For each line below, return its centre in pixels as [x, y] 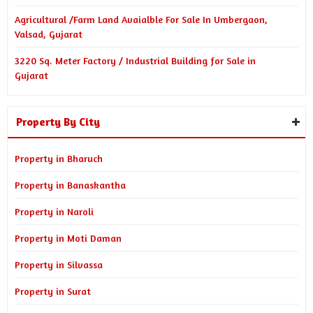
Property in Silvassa [59, 264]
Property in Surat [53, 291]
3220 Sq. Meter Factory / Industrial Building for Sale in [135, 60]
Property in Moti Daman [68, 238]
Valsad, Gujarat [49, 34]
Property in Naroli [54, 211]
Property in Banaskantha [70, 185]
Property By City [58, 122]
